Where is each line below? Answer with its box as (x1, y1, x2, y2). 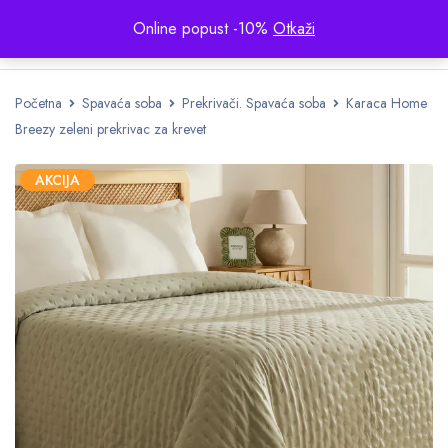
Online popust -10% (133, 17, 273, 40)
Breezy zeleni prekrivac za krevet (15, 119, 206, 139)
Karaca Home (346, 93, 427, 113)
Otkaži (273, 17, 315, 40)
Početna (15, 93, 62, 113)
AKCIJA (35, 170, 80, 190)
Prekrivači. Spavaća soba (182, 93, 326, 113)
